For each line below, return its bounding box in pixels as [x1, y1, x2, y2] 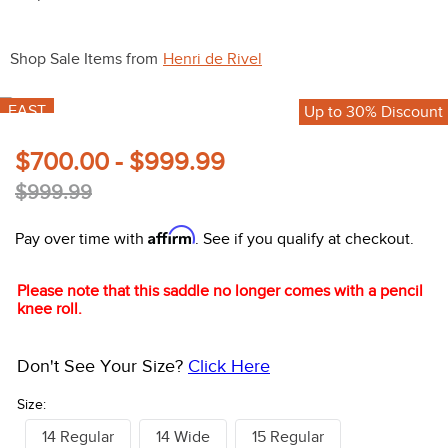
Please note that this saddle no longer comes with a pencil [17, 282, 423, 301]
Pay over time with [15, 230, 148, 249]
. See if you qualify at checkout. [195, 230, 414, 249]
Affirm [148, 225, 195, 246]
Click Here [188, 356, 270, 377]
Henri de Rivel [163, 50, 262, 69]
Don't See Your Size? [17, 356, 183, 377]
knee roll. [17, 300, 82, 319]
